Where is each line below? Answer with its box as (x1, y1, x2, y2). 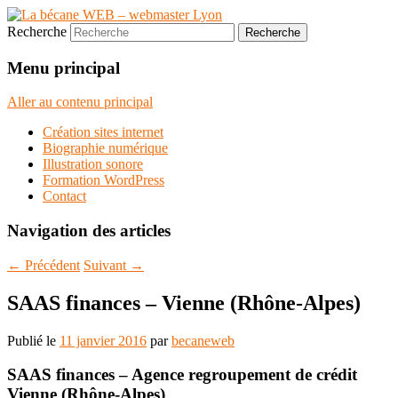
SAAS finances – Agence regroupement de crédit (7, 365, 357, 385)
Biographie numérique (43, 140, 168, 156)
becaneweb (171, 332, 235, 348)
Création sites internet (43, 124, 163, 140)
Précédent (21, 257, 80, 273)
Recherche (7, 24, 67, 39)
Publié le (7, 332, 60, 348)
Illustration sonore (43, 156, 143, 172)
